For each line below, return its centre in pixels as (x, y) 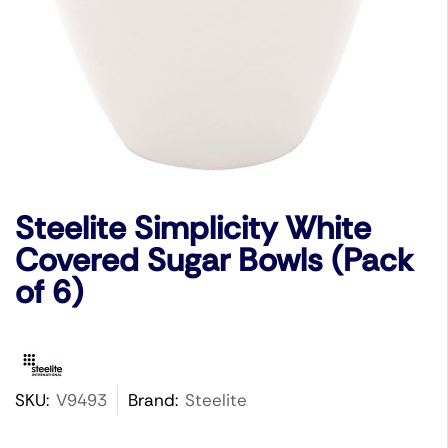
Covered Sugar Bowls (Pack (214, 259)
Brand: (153, 399)
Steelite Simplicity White (193, 227)
